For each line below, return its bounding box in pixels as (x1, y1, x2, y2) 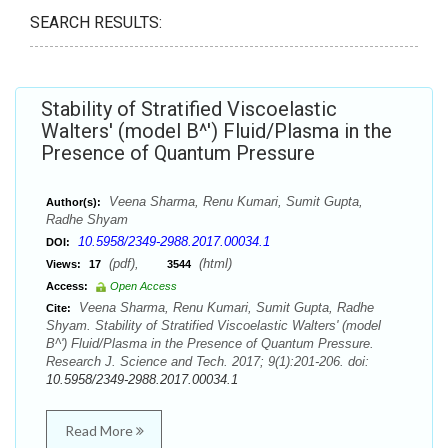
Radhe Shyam (46, 212, 128, 227)
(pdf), (105, 256, 167, 271)
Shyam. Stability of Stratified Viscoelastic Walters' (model (46, 318, 381, 333)
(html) (195, 256, 232, 271)
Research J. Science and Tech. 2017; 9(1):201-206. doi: (46, 354, 369, 369)
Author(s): (46, 196, 101, 208)
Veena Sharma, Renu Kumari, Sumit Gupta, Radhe (75, 300, 374, 315)
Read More (64, 422, 136, 439)
